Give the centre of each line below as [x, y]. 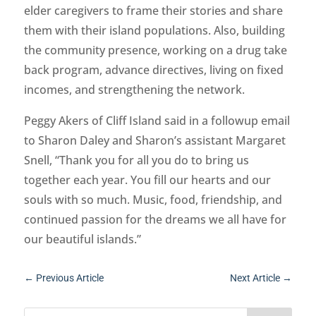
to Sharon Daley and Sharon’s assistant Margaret [154, 141]
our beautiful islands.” [82, 239]
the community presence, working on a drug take [155, 50]
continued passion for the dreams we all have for [155, 220]
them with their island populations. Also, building [154, 31]
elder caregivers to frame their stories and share [153, 11]
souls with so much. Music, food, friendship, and [153, 200]
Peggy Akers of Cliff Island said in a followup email [157, 121]
